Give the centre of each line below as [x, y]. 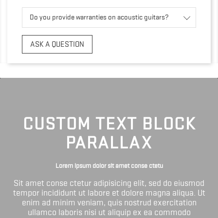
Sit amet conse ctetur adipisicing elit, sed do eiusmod [109, 183]
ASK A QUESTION [57, 45]
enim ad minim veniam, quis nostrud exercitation [109, 203]
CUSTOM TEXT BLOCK [109, 124]
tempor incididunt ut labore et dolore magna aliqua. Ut [109, 193]
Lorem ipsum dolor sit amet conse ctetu [109, 166]
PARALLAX [109, 143]
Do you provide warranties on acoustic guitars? [99, 18]
